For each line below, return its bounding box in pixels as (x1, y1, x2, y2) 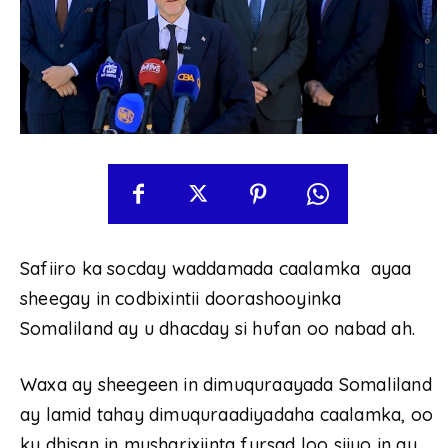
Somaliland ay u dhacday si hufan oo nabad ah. (20, 316, 416, 340)
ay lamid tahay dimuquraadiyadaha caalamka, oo (20, 402, 434, 426)
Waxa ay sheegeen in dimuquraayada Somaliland (20, 372, 432, 396)
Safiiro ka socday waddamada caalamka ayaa (20, 256, 412, 280)
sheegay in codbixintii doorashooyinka (20, 286, 342, 310)
